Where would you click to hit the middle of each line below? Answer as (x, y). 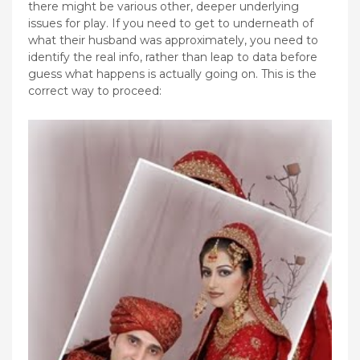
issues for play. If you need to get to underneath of (171, 23)
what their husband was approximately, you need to (173, 40)
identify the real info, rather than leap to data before (173, 57)
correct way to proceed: (95, 90)
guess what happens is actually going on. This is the (172, 74)
